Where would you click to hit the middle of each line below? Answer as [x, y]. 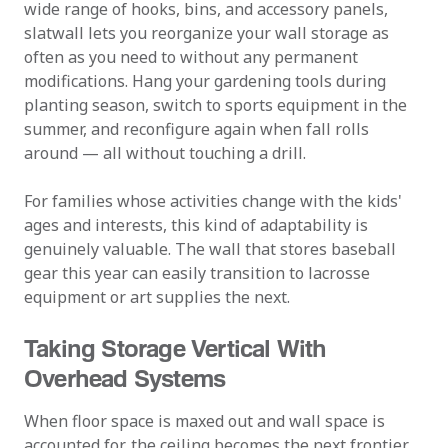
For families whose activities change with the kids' [213, 201]
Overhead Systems [125, 377]
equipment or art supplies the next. [157, 297]
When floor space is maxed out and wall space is [204, 421]
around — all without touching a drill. [165, 153]
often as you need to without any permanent [191, 57]
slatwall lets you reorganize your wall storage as [206, 33]
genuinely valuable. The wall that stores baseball [210, 249]
